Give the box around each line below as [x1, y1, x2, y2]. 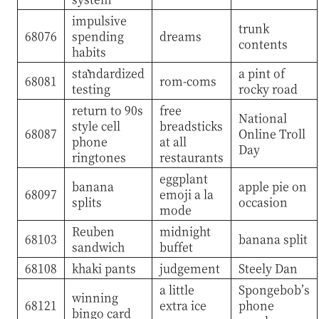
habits [71, 43, 106, 60]
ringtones [71, 148, 126, 165]
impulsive [71, 11, 127, 28]
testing [71, 80, 110, 97]
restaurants [159, 148, 224, 165]
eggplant [159, 169, 208, 187]
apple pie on [238, 177, 307, 194]
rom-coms [159, 72, 216, 89]
